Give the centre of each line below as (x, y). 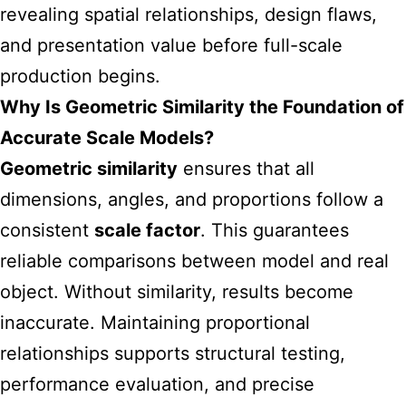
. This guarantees (275, 230)
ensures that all (246, 169)
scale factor (147, 230)
